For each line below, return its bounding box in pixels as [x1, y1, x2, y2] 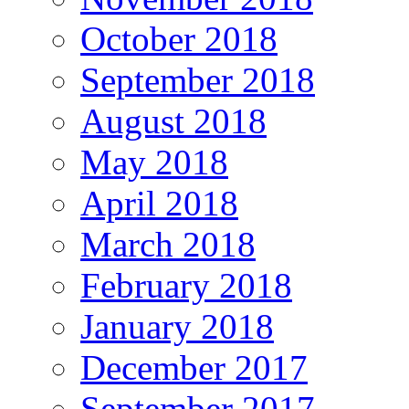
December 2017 [80, 347, 308, 387]
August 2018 [80, 100, 267, 141]
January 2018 [80, 306, 274, 346]
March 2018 [80, 224, 256, 264]
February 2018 [80, 265, 292, 305]
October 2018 [80, 18, 278, 58]
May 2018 [80, 142, 228, 182]
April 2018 [80, 183, 238, 223]
